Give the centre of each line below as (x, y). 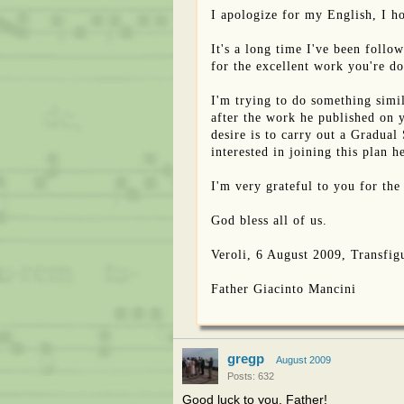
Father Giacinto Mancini (284, 289)
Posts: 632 (251, 376)
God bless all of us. (269, 220)
